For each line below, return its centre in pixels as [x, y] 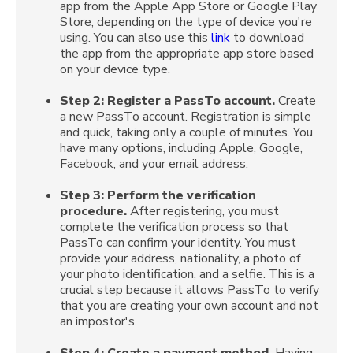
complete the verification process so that [174, 227]
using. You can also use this [134, 37]
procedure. [93, 211]
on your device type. [115, 69]
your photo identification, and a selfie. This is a [187, 274]
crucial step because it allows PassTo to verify [190, 290]
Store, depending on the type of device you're [186, 22]
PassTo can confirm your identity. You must [178, 242]
